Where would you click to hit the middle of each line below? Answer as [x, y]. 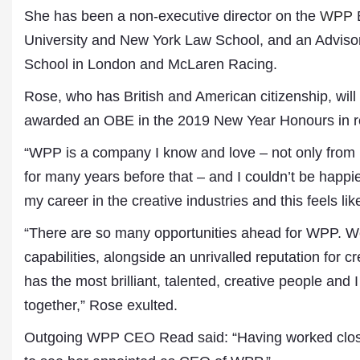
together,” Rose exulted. [101, 305]
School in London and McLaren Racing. [151, 64]
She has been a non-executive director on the [172, 16]
